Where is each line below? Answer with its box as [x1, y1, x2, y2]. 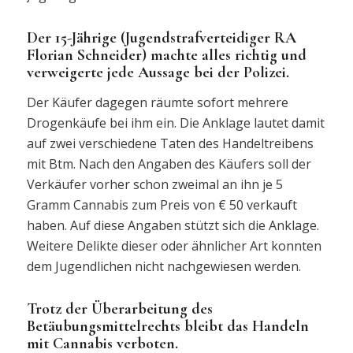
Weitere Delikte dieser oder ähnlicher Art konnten [26, 236, 321, 255]
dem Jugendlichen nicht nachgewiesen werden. [26, 257, 301, 275]
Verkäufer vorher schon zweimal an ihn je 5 [26, 175, 283, 193]
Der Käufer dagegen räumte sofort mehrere [26, 93, 288, 111]
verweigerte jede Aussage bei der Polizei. [26, 63, 289, 83]
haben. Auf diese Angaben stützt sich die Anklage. [26, 216, 319, 234]
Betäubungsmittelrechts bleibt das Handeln [26, 316, 309, 336]
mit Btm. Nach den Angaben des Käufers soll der [26, 154, 311, 173]
